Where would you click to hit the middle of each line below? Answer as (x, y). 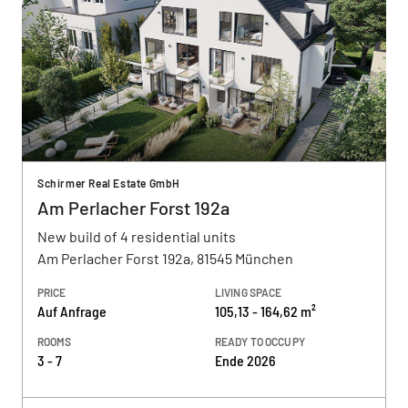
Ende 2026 (245, 360)
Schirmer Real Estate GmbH (109, 183)
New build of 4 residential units (137, 236)
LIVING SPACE (249, 292)
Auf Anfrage (72, 311)
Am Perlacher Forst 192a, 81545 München (165, 258)
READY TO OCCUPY (260, 342)
